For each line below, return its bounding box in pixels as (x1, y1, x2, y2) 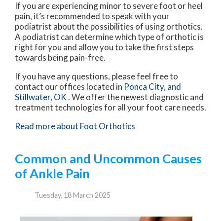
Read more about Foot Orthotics (15, 121, 135, 132)
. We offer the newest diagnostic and (68, 92, 204, 103)
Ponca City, (124, 81, 166, 92)
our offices (45, 81, 85, 92)
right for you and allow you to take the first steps (15, 42, 194, 53)
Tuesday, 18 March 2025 (35, 191, 110, 200)
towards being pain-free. (15, 52, 106, 63)
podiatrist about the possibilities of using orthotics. (15, 21, 203, 32)
